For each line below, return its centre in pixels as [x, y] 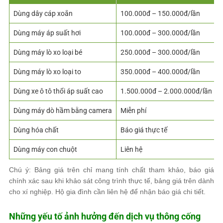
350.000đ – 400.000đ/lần [160, 71]
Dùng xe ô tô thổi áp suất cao [58, 91]
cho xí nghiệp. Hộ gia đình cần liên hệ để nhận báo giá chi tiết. [108, 191]
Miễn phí [133, 110]
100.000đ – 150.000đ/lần [160, 13]
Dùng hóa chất [36, 130]
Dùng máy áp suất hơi [47, 33]
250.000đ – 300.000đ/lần [160, 52]
